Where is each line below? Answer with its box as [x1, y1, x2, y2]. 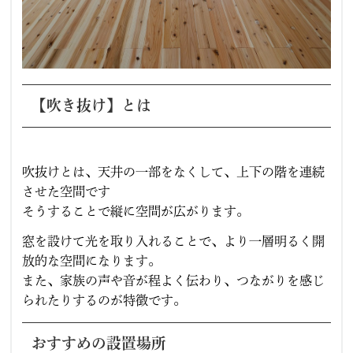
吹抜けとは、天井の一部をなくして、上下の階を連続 [22, 165, 325, 178]
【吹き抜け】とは [31, 98, 151, 113]
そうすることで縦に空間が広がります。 [22, 204, 250, 217]
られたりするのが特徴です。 [22, 294, 187, 307]
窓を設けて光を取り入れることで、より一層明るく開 [22, 235, 325, 248]
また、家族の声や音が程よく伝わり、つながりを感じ [22, 274, 325, 288]
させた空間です [22, 184, 111, 198]
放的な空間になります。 [22, 255, 162, 268]
